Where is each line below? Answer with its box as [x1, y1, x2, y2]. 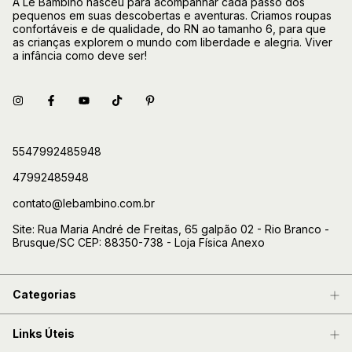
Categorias [13, 288, 76, 302]
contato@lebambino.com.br [13, 196, 155, 211]
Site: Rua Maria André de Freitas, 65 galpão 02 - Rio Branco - [13, 222, 329, 236]
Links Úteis [13, 327, 75, 341]
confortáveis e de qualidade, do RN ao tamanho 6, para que [13, 22, 326, 36]
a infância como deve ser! [13, 49, 147, 63]
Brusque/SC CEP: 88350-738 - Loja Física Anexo [13, 236, 265, 250]
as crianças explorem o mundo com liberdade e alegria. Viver [13, 35, 332, 49]
